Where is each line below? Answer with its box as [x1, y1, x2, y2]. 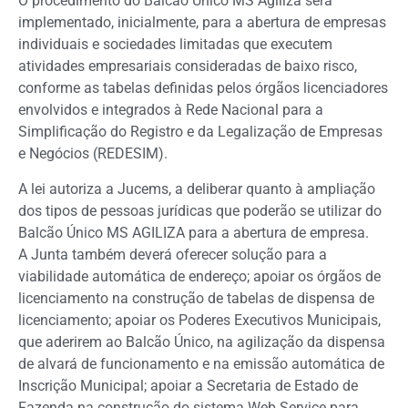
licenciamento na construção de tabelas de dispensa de [18, 289, 374, 307]
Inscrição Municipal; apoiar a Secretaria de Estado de [18, 376, 358, 394]
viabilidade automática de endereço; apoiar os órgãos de [18, 267, 381, 285]
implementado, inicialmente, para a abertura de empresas [18, 14, 386, 32]
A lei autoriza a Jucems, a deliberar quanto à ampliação [18, 179, 375, 198]
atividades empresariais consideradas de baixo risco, [18, 57, 357, 76]
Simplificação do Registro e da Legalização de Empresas [18, 123, 382, 141]
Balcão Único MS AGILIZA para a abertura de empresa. [18, 223, 369, 241]
